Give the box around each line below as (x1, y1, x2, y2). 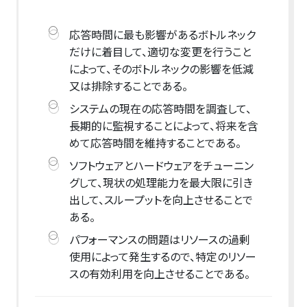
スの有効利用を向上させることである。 (69, 265, 250, 282)
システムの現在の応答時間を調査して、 (69, 99, 251, 116)
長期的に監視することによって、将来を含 (69, 116, 258, 134)
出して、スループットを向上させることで (69, 191, 253, 208)
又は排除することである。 (69, 77, 188, 94)
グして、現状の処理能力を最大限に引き (69, 173, 253, 191)
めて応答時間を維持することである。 (69, 134, 241, 151)
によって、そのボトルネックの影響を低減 (69, 60, 254, 77)
